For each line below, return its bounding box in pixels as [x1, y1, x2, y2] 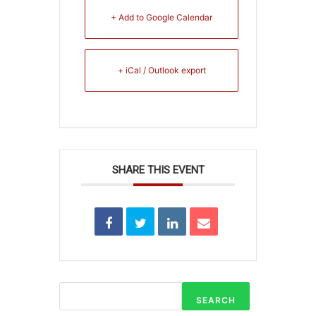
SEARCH [196, 294, 236, 305]
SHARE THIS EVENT [111, 163, 205, 176]
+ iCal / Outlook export [117, 64, 206, 75]
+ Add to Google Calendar [111, 11, 212, 23]
